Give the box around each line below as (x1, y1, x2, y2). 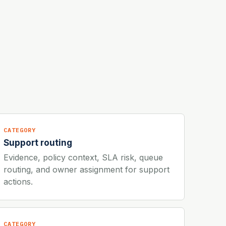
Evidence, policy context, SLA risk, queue (4, 152, 163, 162)
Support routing (4, 137, 72, 148)
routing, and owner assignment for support (4, 164, 169, 175)
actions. (4, 176, 33, 187)
